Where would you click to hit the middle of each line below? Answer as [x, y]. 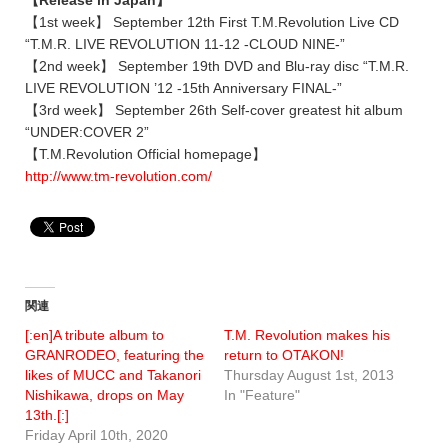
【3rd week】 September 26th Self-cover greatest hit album [214, 110]
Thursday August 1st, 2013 [309, 375]
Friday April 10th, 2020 [96, 435]
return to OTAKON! [284, 355]
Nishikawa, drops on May [104, 395]
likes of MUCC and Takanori [113, 375]
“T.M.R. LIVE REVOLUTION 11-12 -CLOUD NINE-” [185, 44]
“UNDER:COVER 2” [87, 132]
